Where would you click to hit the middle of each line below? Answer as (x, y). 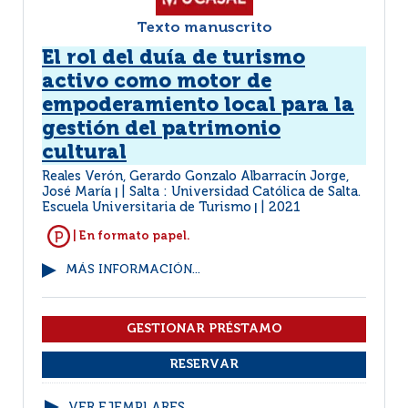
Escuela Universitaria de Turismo (147, 208)
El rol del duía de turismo (173, 58)
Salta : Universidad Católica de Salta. (245, 192)
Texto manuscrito (204, 28)
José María (78, 192)
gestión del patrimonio (161, 129)
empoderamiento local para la (198, 106)
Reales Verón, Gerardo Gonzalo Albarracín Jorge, (195, 177)
